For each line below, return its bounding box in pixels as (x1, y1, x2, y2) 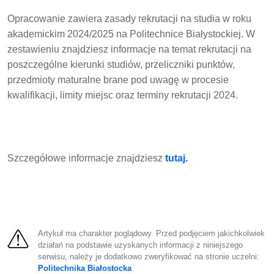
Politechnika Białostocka (38, 264, 132, 273)
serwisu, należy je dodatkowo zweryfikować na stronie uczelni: (38, 252, 260, 261)
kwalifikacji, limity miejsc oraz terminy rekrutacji (7, 90, 214, 101)
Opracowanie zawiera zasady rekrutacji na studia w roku (7, 13, 252, 24)
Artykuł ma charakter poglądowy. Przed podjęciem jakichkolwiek (38, 229, 265, 238)
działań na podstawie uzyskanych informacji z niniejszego (38, 240, 243, 250)
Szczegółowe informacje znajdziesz (7, 153, 166, 164)
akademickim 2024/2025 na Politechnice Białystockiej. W (7, 29, 256, 40)
